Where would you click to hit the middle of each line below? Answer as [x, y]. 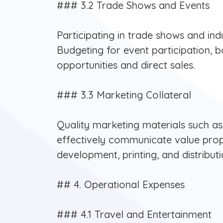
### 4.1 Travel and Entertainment [134, 215]
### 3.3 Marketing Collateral [124, 95]
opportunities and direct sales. [126, 65]
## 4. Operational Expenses [121, 185]
